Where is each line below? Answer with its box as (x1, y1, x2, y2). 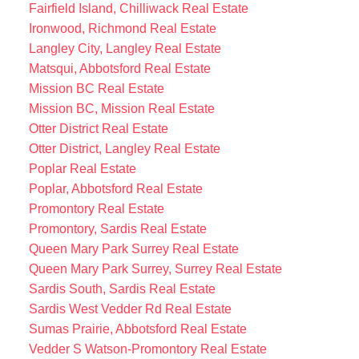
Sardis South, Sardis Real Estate (28, 281, 216, 296)
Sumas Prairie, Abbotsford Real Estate (28, 321, 247, 336)
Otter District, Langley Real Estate (28, 141, 220, 155)
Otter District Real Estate (28, 121, 168, 135)
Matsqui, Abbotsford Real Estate (28, 61, 211, 75)
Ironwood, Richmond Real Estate (28, 21, 216, 35)
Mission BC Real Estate (28, 81, 164, 95)
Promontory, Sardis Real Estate (28, 221, 207, 236)
